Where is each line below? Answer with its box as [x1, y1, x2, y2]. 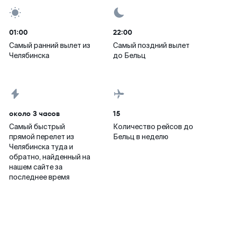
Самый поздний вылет [113, 41, 190, 50]
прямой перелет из [9, 132, 74, 141]
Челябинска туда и [9, 142, 73, 151]
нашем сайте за [9, 162, 63, 172]
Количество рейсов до [113, 122, 193, 131]
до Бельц [113, 51, 146, 60]
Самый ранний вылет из [9, 41, 90, 50]
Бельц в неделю [113, 132, 168, 141]
